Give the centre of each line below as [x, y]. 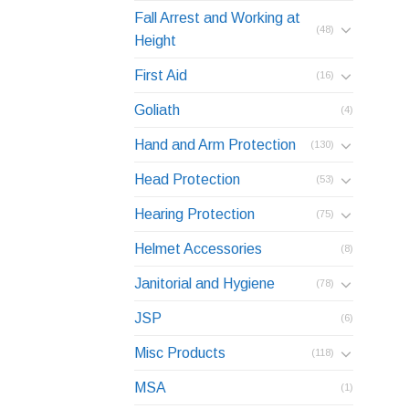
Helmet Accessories [198, 249]
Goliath [157, 110]
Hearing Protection [194, 215]
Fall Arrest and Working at [217, 18]
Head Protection [187, 180]
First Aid [161, 76]
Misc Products [180, 353]
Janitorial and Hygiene [204, 284]
